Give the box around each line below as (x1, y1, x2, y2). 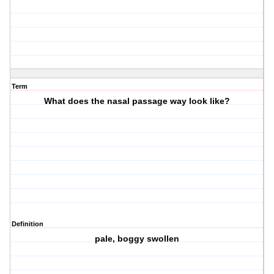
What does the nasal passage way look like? (44, 96, 231, 106)
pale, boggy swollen (95, 234, 180, 244)
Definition (12, 220, 43, 228)
